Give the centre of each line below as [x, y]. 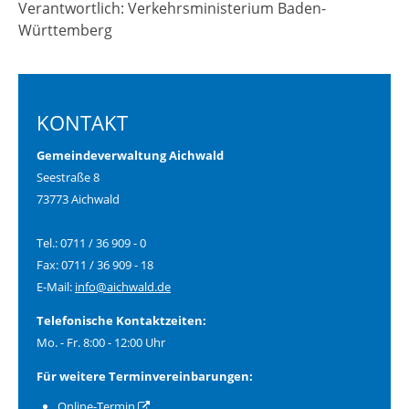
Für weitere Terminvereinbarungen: [145, 376]
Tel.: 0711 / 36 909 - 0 [91, 243]
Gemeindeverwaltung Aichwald [130, 156]
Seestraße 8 [68, 178]
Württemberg [65, 31]
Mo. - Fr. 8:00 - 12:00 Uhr [101, 342]
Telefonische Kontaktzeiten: [121, 320]
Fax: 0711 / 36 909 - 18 [95, 265]
